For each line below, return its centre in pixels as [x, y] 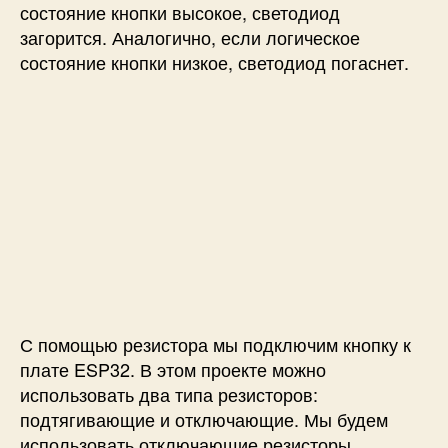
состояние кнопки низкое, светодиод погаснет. [214, 61]
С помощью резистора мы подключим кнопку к [215, 343]
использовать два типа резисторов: [169, 393]
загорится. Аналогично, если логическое [190, 36]
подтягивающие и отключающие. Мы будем [204, 418]
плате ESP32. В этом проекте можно [173, 368]
